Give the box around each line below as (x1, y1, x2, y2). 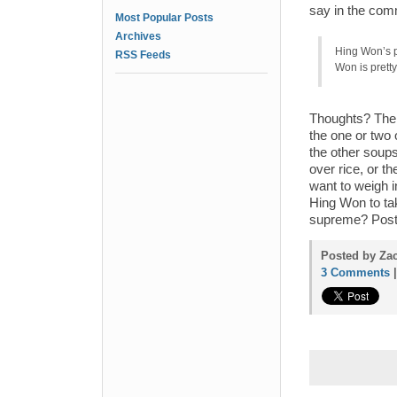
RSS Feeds (115, 49, 171, 61)
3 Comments (321, 266, 390, 279)
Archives (115, 30, 161, 43)
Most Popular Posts (115, 12, 214, 24)
